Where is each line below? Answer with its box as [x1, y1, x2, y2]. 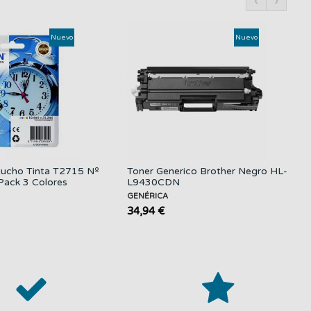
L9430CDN [127, 176, 180, 188]
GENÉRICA [127, 192, 168, 201]
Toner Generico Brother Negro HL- [127, 165, 287, 177]
